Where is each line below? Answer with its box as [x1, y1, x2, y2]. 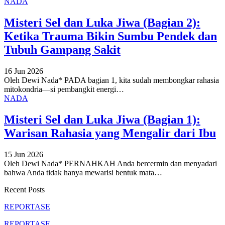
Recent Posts [4, 185, 45, 194]
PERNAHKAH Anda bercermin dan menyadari [64, 159, 217, 168]
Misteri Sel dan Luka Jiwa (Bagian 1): [4, 113, 200, 127]
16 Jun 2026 [4, 67, 43, 76]
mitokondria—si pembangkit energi [4, 85, 116, 94]
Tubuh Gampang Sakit [4, 43, 121, 57]
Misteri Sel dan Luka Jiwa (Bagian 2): [4, 16, 200, 30]
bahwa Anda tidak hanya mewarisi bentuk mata [4, 168, 154, 177]
